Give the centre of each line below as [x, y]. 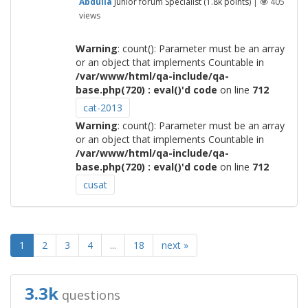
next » [175, 245]
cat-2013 [102, 108]
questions [89, 295]
